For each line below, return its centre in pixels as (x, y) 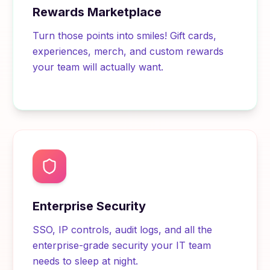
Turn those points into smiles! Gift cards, (125, 36)
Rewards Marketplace (97, 12)
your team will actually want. (98, 67)
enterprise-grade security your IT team (122, 245)
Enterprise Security (89, 206)
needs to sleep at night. (86, 261)
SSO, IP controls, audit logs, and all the (123, 230)
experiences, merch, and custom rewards (128, 51)
